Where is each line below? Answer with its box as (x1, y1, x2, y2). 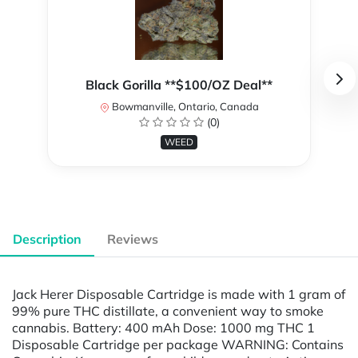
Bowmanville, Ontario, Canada (109, 100, 259, 113)
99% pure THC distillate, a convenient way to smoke (12, 302, 324, 319)
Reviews (107, 231, 158, 248)
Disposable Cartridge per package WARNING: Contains (12, 336, 344, 352)
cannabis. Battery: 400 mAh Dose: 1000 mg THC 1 (12, 319, 315, 336)
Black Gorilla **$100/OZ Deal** (86, 77, 272, 93)
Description (13, 231, 82, 248)
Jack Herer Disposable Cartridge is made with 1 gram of (12, 285, 345, 302)
